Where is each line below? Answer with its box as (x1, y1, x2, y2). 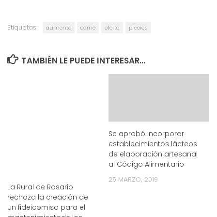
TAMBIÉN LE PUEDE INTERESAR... (21, 55, 146, 66)
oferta (105, 24, 120, 31)
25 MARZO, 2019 (108, 174, 158, 184)
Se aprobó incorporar (108, 128, 184, 139)
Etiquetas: (7, 23, 37, 32)
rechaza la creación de (7, 192, 88, 202)
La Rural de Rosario (7, 182, 73, 192)
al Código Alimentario (108, 159, 184, 169)
